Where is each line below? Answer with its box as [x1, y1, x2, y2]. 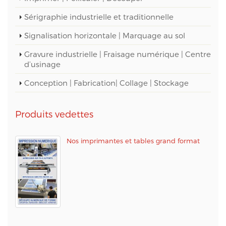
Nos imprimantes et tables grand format [67, 137, 200, 145]
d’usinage [24, 60, 61, 69]
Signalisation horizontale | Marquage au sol [24, 31, 185, 40]
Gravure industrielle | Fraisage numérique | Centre [24, 49, 211, 59]
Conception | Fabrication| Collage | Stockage [24, 78, 189, 88]
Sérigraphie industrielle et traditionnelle [24, 12, 174, 22]
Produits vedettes [15, 108, 93, 120]
